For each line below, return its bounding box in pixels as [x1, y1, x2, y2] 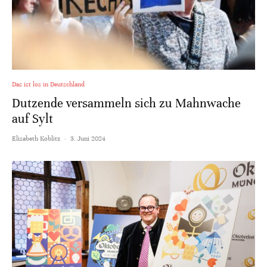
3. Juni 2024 [70, 133, 105, 142]
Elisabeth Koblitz [12, 133, 60, 142]
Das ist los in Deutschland [12, 79, 85, 88]
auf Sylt [12, 111, 53, 126]
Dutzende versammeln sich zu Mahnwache [12, 95, 241, 111]
